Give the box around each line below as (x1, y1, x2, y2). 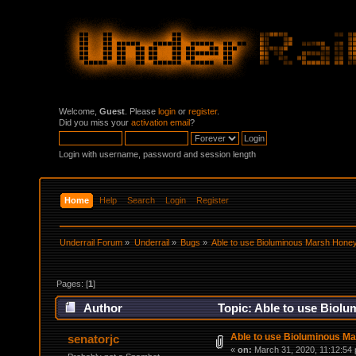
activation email (131, 118, 190, 127)
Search (127, 195, 156, 205)
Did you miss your (59, 118, 131, 127)
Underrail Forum (60, 237, 123, 247)
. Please (125, 106, 158, 116)
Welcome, (59, 106, 99, 116)
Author (83, 301, 123, 315)
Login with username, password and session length (59, 149, 256, 159)
